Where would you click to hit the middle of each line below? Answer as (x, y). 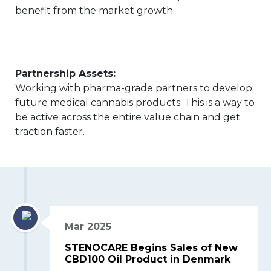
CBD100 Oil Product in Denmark (148, 259)
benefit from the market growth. (95, 11)
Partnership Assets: (65, 73)
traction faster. (50, 132)
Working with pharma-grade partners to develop (134, 88)
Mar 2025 (88, 226)
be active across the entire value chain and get (128, 117)
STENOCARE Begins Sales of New (152, 247)
